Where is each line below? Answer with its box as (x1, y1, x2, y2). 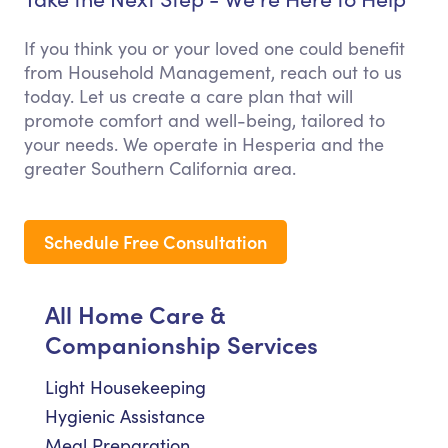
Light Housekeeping (45, 375, 206, 400)
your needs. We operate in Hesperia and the (24, 132, 384, 157)
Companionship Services (45, 327, 318, 361)
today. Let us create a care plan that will (24, 84, 353, 109)
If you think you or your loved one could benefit (24, 36, 405, 61)
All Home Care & (45, 297, 225, 331)
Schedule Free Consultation (44, 229, 267, 255)
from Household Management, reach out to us (24, 60, 402, 85)
